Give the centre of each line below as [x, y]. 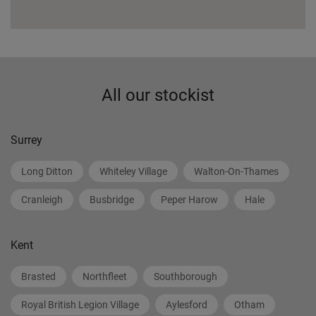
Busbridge [112, 200]
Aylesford [187, 305]
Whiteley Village [133, 171]
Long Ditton [47, 171]
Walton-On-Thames [236, 171]
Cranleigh [42, 200]
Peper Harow [189, 200]
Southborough [186, 276]
